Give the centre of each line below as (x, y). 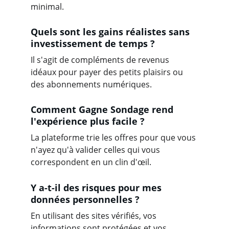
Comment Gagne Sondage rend (103, 109)
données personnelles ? (85, 199)
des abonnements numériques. (91, 84)
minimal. (47, 7)
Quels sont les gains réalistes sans (111, 32)
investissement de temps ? (93, 43)
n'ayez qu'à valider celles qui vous (96, 150)
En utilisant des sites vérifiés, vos (95, 216)
